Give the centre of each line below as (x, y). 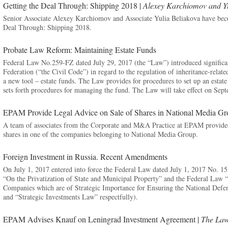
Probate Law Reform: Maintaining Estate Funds (79, 50)
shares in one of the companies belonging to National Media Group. (100, 134)
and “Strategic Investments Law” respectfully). (70, 197)
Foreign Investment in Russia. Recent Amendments (85, 156)
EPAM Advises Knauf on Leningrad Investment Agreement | (102, 219)
